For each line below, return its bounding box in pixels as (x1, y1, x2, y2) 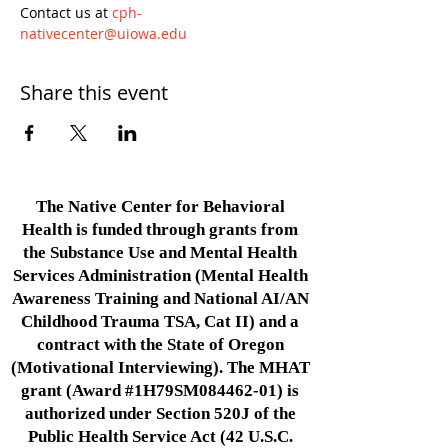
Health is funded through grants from (22, 220, 298, 239)
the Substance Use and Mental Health (23, 243, 297, 262)
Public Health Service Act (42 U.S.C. (27, 427, 293, 446)
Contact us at (20, 3, 112, 22)
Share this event (20, 79, 168, 106)
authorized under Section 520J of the (24, 404, 296, 423)
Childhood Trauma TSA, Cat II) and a (21, 312, 299, 331)
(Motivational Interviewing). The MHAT (10, 358, 310, 377)
